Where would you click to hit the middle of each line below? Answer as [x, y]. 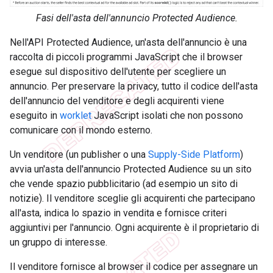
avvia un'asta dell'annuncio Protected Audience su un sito [131, 169]
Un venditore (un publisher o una [79, 155]
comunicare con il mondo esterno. [81, 130]
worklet [76, 116]
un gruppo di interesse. [58, 243]
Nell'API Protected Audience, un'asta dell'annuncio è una [128, 43]
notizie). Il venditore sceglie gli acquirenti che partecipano [133, 199]
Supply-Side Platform [194, 155]
